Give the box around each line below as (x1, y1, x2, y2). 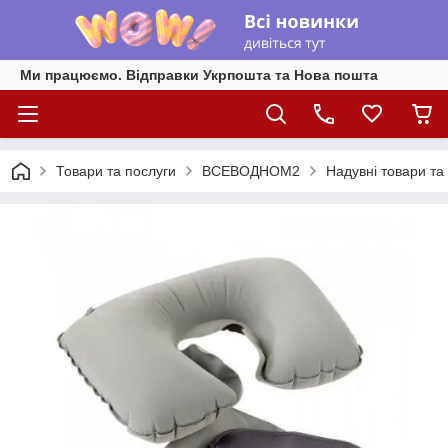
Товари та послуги (56, 163, 176, 179)
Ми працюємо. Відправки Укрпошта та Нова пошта (20, 67, 378, 83)
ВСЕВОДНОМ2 (202, 163, 300, 179)
